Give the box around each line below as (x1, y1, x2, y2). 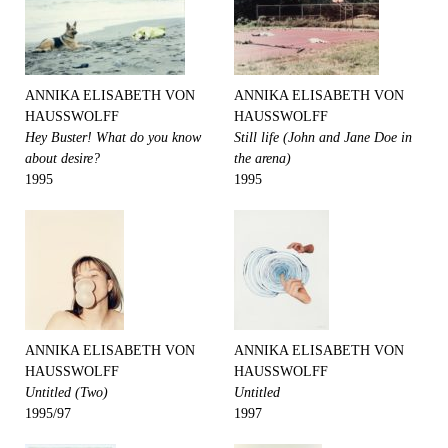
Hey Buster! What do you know (25, 130, 201, 145)
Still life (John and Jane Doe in (234, 130, 412, 145)
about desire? (25, 151, 100, 166)
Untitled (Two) (25, 385, 108, 400)
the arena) (234, 151, 291, 166)
